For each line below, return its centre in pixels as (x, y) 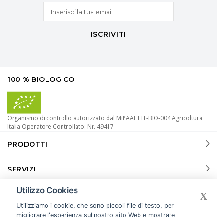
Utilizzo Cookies (47, 191)
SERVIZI (22, 169)
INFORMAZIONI (35, 194)
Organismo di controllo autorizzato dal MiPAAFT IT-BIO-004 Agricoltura (105, 118)
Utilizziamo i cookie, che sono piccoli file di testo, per (95, 205)
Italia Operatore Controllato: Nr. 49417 (61, 127)
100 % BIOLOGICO (41, 79)
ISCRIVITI (108, 34)
